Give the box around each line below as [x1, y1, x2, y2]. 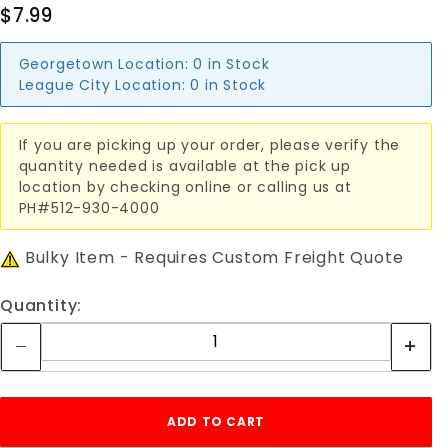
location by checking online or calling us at [18, 176, 352, 197]
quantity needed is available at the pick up [18, 155, 351, 176]
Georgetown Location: [18, 53, 189, 74]
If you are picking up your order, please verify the [18, 134, 401, 155]
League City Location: [18, 74, 186, 95]
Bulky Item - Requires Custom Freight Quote [20, 246, 404, 269]
